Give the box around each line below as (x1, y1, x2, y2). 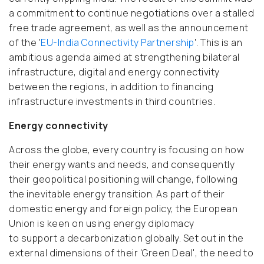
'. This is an (194, 36, 242, 49)
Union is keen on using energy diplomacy (9, 217, 194, 230)
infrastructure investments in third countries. (9, 95, 215, 108)
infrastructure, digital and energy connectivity (9, 65, 220, 79)
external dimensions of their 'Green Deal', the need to (9, 246, 253, 260)
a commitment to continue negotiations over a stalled (9, 6, 254, 20)
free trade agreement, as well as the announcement (9, 21, 249, 35)
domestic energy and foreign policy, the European (9, 202, 237, 216)
